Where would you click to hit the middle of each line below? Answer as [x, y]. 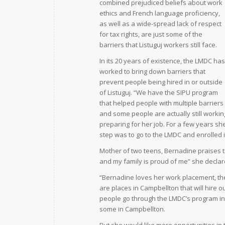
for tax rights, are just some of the [151, 34]
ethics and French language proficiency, [160, 13]
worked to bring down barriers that [152, 72]
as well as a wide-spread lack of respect [160, 24]
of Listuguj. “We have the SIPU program [159, 93]
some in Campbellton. [132, 209]
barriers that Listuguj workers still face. [158, 45]
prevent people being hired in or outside [161, 82]
